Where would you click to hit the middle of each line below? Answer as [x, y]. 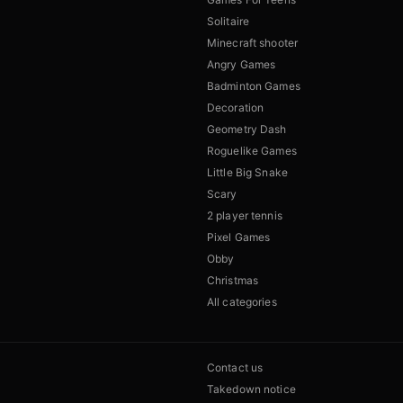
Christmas [233, 281]
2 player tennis [245, 216]
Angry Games [242, 65]
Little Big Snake [247, 173]
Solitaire [228, 22]
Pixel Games [239, 237]
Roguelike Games [252, 151]
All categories [242, 302]
